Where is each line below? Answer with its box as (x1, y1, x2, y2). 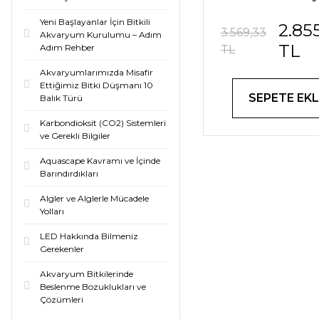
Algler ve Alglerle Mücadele (40, 193, 149, 204)
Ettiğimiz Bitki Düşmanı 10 (40, 80, 153, 90)
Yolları (40, 206, 64, 216)
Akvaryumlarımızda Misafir (40, 67, 153, 78)
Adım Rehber (40, 42, 95, 53)
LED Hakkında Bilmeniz (40, 231, 138, 241)
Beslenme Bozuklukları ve (40, 281, 146, 292)
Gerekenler (40, 244, 84, 254)
